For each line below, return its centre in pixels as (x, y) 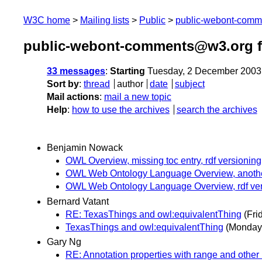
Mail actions (73, 97)
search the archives (217, 110)
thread (97, 84)
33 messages (76, 71)
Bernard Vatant (78, 201)
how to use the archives (121, 110)
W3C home (47, 20)
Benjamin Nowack (85, 148)
